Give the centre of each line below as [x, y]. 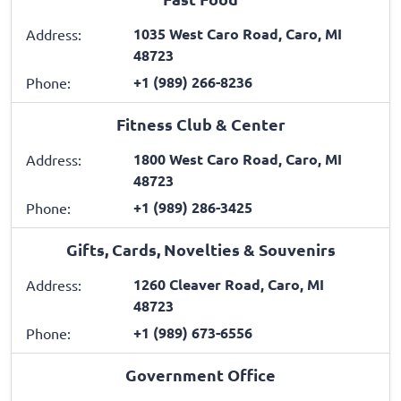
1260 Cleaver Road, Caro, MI [229, 285]
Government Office [200, 375]
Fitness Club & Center [200, 124]
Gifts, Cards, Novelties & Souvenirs [200, 250]
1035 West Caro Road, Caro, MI [238, 34]
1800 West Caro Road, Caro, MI [238, 159]
